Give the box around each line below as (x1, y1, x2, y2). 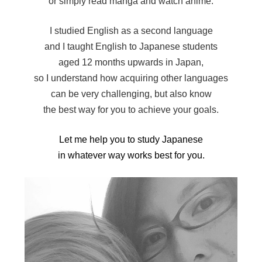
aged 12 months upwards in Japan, (58, 57, 204, 67)
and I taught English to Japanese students (44, 41, 218, 51)
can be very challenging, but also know (50, 88, 212, 99)
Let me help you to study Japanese (59, 134, 203, 144)
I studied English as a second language (49, 25, 213, 36)
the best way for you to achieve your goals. (43, 104, 219, 115)
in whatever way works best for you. (57, 150, 205, 160)
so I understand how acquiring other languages (34, 73, 228, 83)
